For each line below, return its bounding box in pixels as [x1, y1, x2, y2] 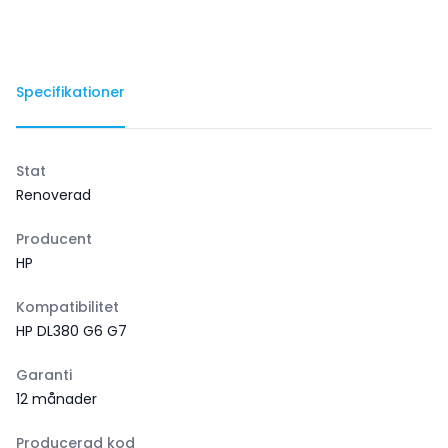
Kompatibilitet [16, 297, 119, 317]
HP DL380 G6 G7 [16, 321, 127, 341]
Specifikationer [16, 82, 125, 102]
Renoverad [16, 185, 91, 205]
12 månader [16, 389, 97, 409]
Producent [16, 229, 92, 249]
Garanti [16, 365, 72, 385]
